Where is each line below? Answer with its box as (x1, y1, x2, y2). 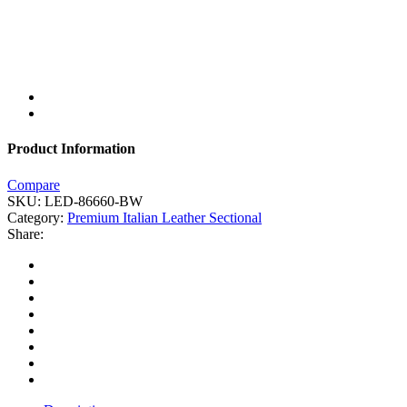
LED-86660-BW (45, 193, 143, 209)
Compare (7, 176, 60, 193)
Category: (7, 209, 67, 225)
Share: (7, 225, 44, 242)
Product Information (7, 141, 135, 157)
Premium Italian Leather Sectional (67, 209, 262, 225)
